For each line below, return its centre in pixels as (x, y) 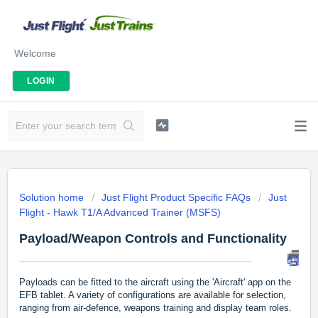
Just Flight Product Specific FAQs (176, 197)
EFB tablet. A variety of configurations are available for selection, (153, 295)
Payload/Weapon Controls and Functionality (153, 238)
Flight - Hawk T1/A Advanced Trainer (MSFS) (120, 212)
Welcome (35, 53)
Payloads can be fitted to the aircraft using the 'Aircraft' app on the (155, 283)
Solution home (53, 197)
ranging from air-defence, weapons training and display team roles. (157, 308)
